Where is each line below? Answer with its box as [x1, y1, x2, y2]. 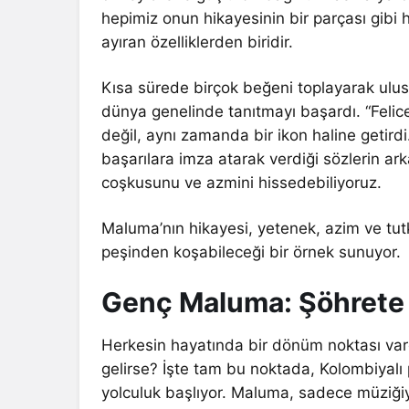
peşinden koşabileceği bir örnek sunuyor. [101, 242, 402, 261]
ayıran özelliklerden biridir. [101, 32, 294, 51]
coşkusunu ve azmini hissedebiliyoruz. [101, 173, 383, 192]
